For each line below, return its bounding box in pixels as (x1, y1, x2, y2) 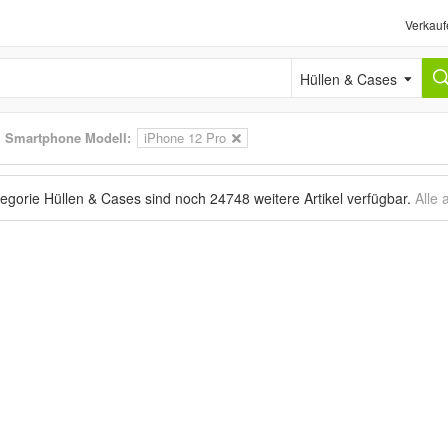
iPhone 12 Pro (144, 128, 226, 147)
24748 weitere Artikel (210, 188, 343, 208)
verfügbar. (343, 188, 415, 208)
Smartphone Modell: (5, 128, 131, 147)
